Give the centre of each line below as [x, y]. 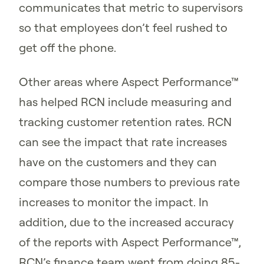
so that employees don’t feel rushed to [123, 28]
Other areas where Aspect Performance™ [129, 82]
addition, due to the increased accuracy [126, 222]
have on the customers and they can [118, 162]
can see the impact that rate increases [123, 142]
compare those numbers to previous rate [129, 182]
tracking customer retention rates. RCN [125, 122]
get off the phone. [70, 48]
